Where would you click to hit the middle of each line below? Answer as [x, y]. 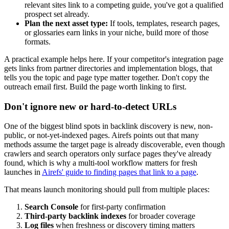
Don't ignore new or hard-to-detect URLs [90, 106]
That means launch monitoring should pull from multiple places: [107, 190]
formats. [38, 42]
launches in [23, 172]
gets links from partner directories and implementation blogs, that [108, 68]
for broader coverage [161, 216]
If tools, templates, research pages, [164, 23]
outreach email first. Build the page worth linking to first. [95, 87]
